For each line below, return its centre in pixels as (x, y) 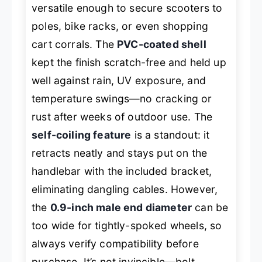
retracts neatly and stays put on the (120, 153)
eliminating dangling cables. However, (125, 189)
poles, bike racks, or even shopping (120, 26)
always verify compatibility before (115, 244)
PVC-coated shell (162, 44)
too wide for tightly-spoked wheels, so (127, 226)
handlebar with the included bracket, (122, 171)
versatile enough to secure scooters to (127, 8)
